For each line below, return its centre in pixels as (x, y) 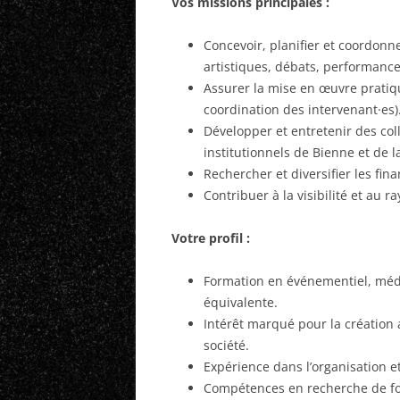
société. (226, 345)
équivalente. (241, 302)
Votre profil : (212, 238)
